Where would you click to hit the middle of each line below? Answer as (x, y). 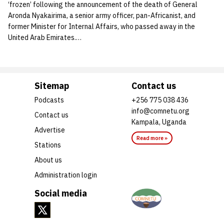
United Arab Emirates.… (45, 37)
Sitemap (52, 85)
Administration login (66, 175)
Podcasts (49, 100)
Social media (61, 193)
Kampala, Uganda (159, 122)
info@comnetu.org (160, 111)
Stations (48, 145)
